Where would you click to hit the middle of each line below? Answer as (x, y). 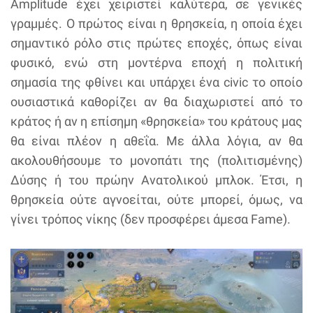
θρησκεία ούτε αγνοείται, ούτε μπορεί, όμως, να (156, 199)
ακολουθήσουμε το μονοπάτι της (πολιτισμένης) (156, 160)
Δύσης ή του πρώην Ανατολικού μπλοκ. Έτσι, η (156, 180)
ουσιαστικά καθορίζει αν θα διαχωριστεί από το (156, 102)
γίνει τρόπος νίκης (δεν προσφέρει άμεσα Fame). (151, 219)
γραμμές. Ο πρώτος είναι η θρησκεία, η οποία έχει (156, 23)
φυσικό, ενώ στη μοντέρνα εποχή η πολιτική (156, 63)
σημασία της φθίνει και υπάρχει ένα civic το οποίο (156, 82)
